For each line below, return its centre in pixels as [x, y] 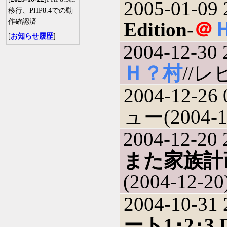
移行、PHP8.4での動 [41, 10]
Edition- [159, 30]
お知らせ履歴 [32, 36]
